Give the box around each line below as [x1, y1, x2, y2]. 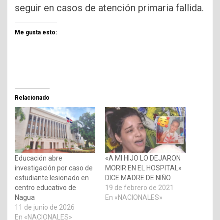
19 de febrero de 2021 [105, 183, 174, 192]
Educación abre [15, 154, 62, 162]
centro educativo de [15, 183, 76, 192]
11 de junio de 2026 [15, 203, 75, 211]
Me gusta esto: [15, 28, 57, 36]
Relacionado [15, 94, 50, 101]
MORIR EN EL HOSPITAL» [105, 164, 182, 172]
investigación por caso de [15, 164, 93, 172]
